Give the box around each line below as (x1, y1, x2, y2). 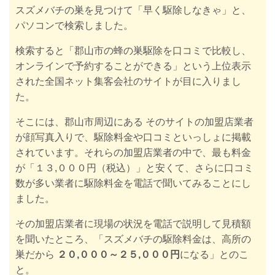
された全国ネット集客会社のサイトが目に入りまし (15, 76, 241, 87)
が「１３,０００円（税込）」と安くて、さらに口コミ (15, 162, 254, 173)
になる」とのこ (180, 249, 249, 260)
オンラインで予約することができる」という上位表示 (15, 60, 251, 71)
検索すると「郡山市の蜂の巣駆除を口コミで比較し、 (15, 45, 251, 56)
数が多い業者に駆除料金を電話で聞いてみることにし (15, 177, 251, 188)
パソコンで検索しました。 (15, 20, 133, 31)
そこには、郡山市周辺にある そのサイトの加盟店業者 (15, 116, 254, 127)
